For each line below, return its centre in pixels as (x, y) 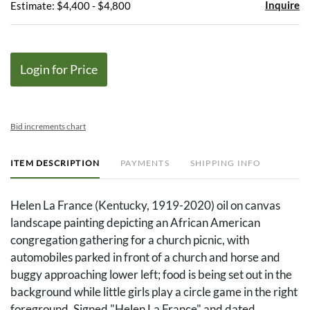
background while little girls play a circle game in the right (154, 292)
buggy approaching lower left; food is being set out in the (151, 275)
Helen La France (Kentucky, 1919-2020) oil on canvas (145, 206)
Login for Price (59, 70)
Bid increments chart (48, 127)
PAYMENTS (145, 163)
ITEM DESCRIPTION (55, 163)
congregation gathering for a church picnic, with (130, 240)
